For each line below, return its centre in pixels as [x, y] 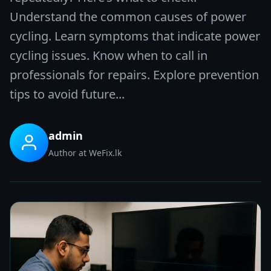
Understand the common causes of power [128, 17]
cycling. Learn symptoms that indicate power [135, 36]
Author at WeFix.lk [85, 152]
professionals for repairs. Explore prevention [134, 75]
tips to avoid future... [67, 94]
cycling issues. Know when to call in [109, 55]
